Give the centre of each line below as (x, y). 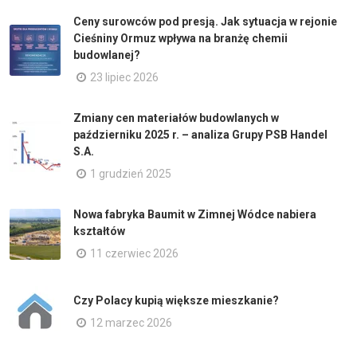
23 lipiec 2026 (124, 77)
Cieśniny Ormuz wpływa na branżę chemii (180, 38)
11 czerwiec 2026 (134, 253)
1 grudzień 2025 (131, 174)
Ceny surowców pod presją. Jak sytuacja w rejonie (205, 22)
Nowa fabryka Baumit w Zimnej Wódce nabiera (195, 214)
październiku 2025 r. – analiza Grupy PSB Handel (200, 135)
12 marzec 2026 (131, 322)
